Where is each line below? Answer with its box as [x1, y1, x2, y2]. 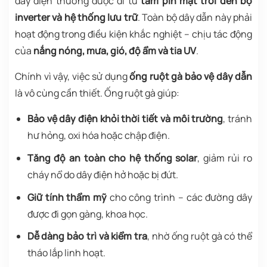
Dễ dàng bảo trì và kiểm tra [27, 229, 147, 243]
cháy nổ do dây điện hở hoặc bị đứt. [27, 167, 178, 181]
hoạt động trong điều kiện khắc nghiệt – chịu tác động [15, 27, 252, 41]
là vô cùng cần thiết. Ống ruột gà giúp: [15, 86, 179, 100]
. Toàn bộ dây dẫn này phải [137, 11, 253, 24]
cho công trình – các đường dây [106, 190, 253, 204]
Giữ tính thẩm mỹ [27, 190, 107, 204]
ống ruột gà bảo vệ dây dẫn [129, 70, 252, 83]
